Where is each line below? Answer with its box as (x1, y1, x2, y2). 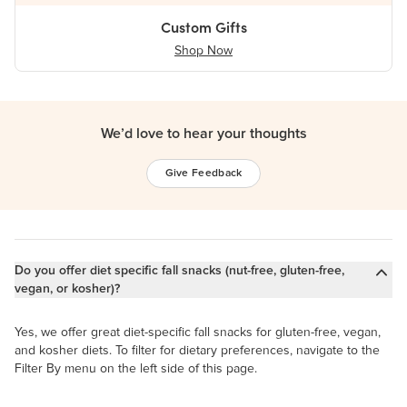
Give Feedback (164, 167, 243, 179)
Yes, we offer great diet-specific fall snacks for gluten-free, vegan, (15, 325, 381, 339)
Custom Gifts (160, 17, 247, 36)
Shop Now (174, 44, 233, 57)
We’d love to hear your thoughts (100, 125, 307, 141)
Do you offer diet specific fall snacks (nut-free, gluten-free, (15, 263, 344, 277)
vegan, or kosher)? (15, 282, 124, 295)
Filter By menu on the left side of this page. (15, 362, 257, 375)
